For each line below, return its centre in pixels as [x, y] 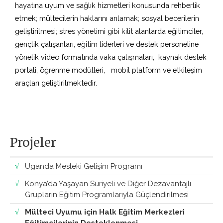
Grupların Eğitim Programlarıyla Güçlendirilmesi [107, 195]
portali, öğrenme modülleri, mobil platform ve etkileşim [109, 70]
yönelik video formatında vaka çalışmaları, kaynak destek [111, 57]
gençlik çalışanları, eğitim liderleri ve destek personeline [107, 44]
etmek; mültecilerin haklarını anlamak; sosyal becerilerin [107, 18]
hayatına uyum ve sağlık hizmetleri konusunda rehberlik [108, 5]
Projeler [33, 143]
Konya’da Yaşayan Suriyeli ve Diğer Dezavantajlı [108, 184]
